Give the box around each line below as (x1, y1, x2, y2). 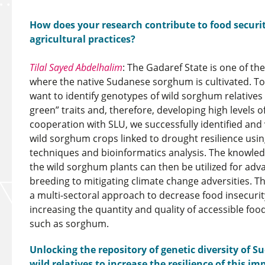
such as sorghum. (30, 217, 109, 230)
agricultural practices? (30, 33, 135, 46)
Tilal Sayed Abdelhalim (30, 61, 122, 74)
